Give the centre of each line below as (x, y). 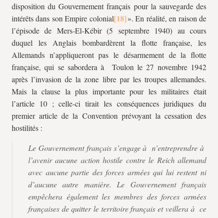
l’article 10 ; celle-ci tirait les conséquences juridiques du (109, 103)
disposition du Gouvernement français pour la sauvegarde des (109, 6)
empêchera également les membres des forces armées (117, 196)
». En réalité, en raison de (166, 18)
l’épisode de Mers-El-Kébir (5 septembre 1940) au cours (109, 30)
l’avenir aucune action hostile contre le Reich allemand (117, 160)
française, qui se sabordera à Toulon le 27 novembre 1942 (109, 67)
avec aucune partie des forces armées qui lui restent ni (117, 172)
